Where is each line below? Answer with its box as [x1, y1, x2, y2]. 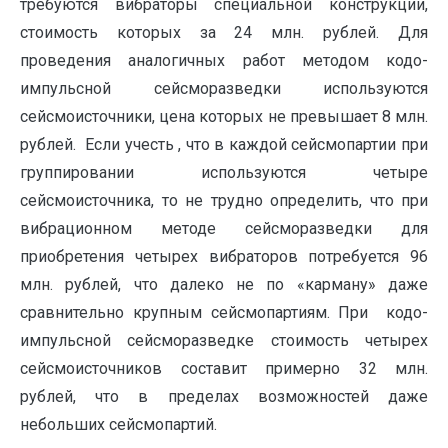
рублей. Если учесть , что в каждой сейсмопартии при [20, 135, 428, 154]
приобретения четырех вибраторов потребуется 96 [20, 247, 428, 266]
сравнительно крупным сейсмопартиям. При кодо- [20, 303, 428, 322]
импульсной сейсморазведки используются [20, 79, 428, 98]
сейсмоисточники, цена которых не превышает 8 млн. [20, 107, 428, 126]
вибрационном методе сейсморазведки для [20, 219, 428, 238]
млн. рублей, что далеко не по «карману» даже [20, 275, 428, 294]
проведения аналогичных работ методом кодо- [20, 51, 428, 70]
